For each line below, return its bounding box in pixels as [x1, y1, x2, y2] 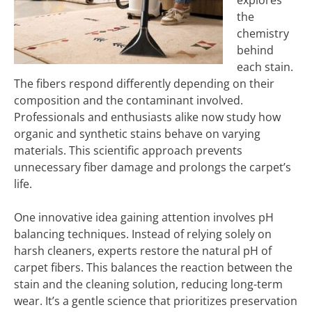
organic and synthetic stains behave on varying [14, 126, 260, 141]
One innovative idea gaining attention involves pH [14, 210, 274, 225]
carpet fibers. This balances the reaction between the [14, 260, 292, 275]
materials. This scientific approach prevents [14, 143, 242, 158]
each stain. [237, 59, 293, 75]
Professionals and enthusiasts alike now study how [14, 109, 281, 125]
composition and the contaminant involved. [14, 93, 243, 108]
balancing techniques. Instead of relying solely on [14, 226, 272, 242]
